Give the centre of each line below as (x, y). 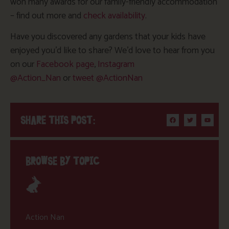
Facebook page (65, 65)
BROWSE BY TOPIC (63, 162)
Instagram (116, 65)
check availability (114, 16)
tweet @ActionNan (108, 78)
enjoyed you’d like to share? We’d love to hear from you (112, 51)
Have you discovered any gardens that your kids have (108, 37)
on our (23, 65)
